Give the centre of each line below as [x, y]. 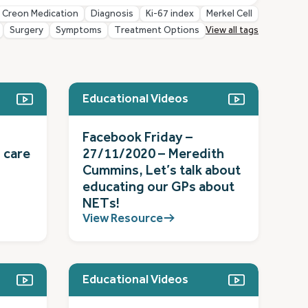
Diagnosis [112, 13]
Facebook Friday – [137, 137]
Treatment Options [157, 30]
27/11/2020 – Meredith [153, 153]
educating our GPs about [158, 186]
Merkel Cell [229, 13]
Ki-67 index [170, 13]
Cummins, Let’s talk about [162, 170]
